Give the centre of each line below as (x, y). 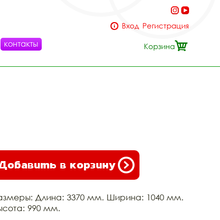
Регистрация (166, 26)
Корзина (159, 46)
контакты (21, 44)
